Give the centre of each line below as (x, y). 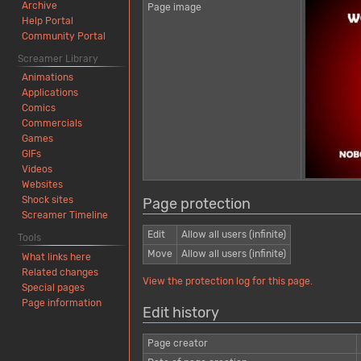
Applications (50, 93)
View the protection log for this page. (228, 281)
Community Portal (64, 36)
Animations (48, 78)
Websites (43, 185)
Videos (37, 170)
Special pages (54, 288)
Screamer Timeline (65, 216)
